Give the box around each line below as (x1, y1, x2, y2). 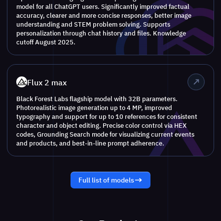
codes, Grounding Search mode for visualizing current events (16, 130, 195, 139)
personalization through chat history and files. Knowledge (16, 29, 186, 37)
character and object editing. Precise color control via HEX (16, 121, 187, 130)
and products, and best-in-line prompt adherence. (16, 139, 165, 147)
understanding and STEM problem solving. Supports (16, 20, 171, 29)
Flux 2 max (27, 76, 67, 87)
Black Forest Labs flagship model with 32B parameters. (16, 95, 178, 103)
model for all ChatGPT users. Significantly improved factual (16, 2, 190, 11)
